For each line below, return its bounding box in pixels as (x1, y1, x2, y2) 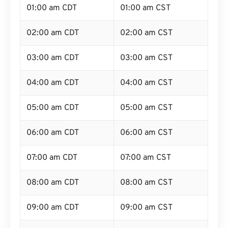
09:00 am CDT (26, 203, 79, 213)
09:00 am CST (120, 203, 173, 213)
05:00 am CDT (26, 103, 79, 113)
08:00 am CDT (26, 178, 79, 188)
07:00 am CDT (26, 153, 77, 163)
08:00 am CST (120, 178, 173, 188)
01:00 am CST (120, 3, 170, 13)
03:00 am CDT (26, 53, 79, 63)
